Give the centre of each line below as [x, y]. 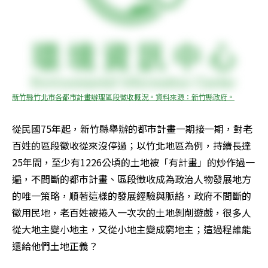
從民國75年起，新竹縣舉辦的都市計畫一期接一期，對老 [132, 128]
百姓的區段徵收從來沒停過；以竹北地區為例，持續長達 [132, 145]
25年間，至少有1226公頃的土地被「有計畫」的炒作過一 [133, 162]
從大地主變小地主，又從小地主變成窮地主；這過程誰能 [132, 229]
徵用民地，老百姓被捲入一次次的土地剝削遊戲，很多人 [132, 212]
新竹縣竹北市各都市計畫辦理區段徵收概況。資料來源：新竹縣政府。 [123, 96]
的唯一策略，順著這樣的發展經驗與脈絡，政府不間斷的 [132, 195]
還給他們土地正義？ [55, 246]
